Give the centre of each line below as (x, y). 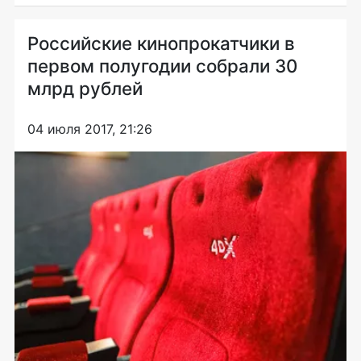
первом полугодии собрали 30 (162, 65)
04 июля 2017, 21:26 (90, 129)
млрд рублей (85, 88)
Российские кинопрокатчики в (161, 43)
